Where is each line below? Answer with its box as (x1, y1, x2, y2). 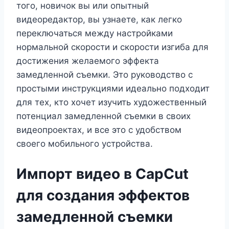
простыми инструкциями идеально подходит (16, 83, 210, 94)
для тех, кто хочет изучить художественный (16, 97, 207, 108)
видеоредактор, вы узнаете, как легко (16, 14, 182, 25)
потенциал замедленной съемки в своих (16, 111, 191, 122)
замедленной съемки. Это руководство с (16, 70, 193, 80)
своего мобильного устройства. (16, 139, 153, 149)
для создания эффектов (16, 186, 190, 204)
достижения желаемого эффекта (16, 56, 159, 66)
